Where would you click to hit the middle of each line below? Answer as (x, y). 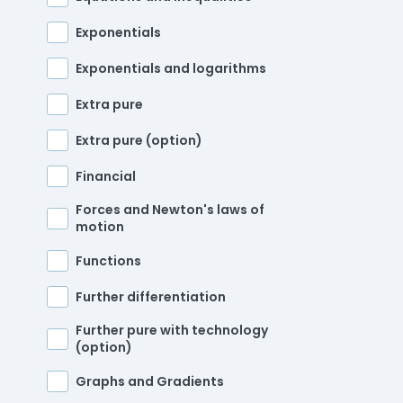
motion (100, 227)
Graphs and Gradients (150, 381)
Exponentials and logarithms (171, 68)
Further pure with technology (172, 331)
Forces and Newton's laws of (170, 210)
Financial (106, 176)
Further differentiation (151, 296)
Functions (108, 260)
